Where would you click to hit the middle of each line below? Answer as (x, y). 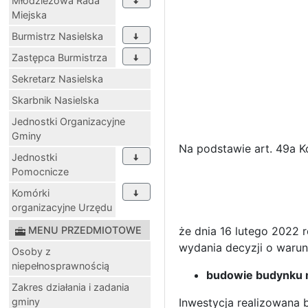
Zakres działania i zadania (70, 287)
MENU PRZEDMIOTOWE (85, 230)
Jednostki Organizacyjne (68, 122)
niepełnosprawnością (60, 266)
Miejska (29, 15)
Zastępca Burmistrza (59, 58)
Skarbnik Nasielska (55, 100)
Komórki (31, 193)
